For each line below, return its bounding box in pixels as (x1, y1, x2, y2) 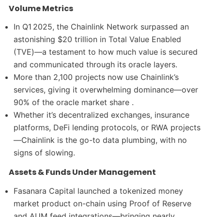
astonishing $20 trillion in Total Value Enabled (14, 34, 182, 45)
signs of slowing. (14, 148, 76, 158)
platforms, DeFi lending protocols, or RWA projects (14, 123, 201, 133)
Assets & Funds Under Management (8, 167, 156, 178)
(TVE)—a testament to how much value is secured (14, 47, 198, 57)
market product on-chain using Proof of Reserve (14, 199, 192, 209)
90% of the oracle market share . (14, 97, 134, 108)
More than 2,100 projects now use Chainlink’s (14, 72, 179, 82)
